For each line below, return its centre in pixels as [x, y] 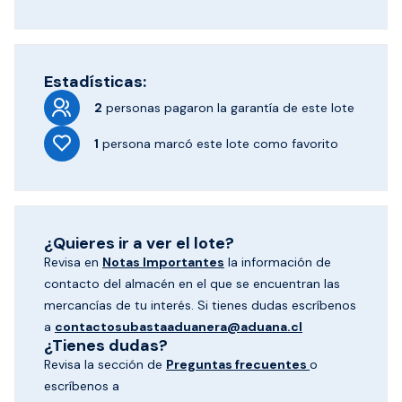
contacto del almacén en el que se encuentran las [192, 284]
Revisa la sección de [105, 364]
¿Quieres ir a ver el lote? [139, 243]
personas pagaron [160, 108]
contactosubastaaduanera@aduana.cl [179, 327]
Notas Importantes [163, 262]
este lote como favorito [266, 144]
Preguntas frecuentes [238, 364]
